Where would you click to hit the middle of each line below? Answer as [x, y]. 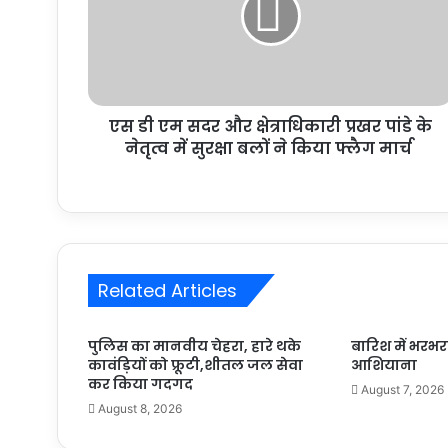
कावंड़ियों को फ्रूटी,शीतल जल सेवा [195, 365]
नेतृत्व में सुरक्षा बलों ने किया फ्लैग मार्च [270, 149]
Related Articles [167, 291]
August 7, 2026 [403, 390]
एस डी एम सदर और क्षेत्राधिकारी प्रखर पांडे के [270, 127]
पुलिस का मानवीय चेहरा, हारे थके [194, 346]
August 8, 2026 [140, 409]
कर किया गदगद [140, 384]
